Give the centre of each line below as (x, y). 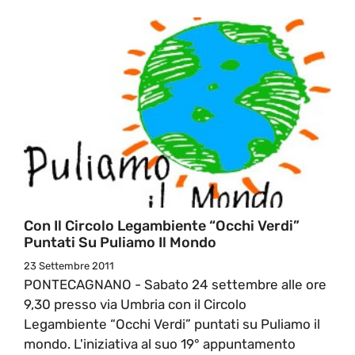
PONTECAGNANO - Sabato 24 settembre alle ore (175, 284)
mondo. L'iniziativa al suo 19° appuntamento (160, 344)
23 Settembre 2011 (69, 265)
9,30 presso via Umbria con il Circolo (135, 304)
